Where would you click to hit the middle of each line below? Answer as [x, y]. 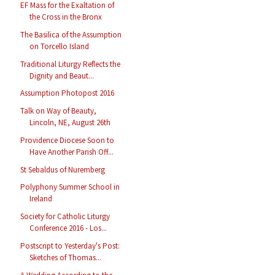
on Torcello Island [60, 46]
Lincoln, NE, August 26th [70, 123]
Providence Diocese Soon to [68, 140]
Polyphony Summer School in [70, 187]
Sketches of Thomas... [66, 257]
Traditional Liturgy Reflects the [71, 64]
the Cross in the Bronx [66, 17]
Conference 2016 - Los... [68, 228]
